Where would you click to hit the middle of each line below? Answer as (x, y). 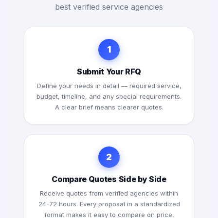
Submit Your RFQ (109, 72)
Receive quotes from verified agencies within (109, 193)
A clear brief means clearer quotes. (109, 107)
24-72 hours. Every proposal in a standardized (109, 204)
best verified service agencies (109, 7)
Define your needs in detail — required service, (109, 86)
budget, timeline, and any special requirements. (109, 97)
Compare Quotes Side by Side (109, 179)
